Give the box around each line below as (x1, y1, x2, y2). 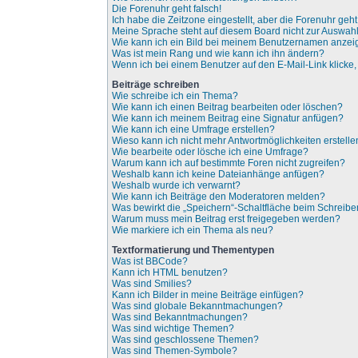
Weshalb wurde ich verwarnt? (112, 180, 241, 191)
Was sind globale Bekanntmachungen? (112, 300, 284, 312)
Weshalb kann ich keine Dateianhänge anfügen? (112, 169, 325, 180)
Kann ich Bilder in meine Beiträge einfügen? (112, 289, 304, 300)
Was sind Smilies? (112, 278, 193, 289)
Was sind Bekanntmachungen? (112, 312, 249, 323)
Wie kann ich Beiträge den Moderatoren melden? (112, 191, 326, 202)
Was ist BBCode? (112, 256, 189, 267)
